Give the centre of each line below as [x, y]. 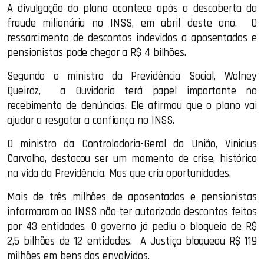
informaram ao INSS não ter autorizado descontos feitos [132, 212]
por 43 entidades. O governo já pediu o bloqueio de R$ [132, 227]
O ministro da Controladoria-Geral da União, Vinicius [132, 144]
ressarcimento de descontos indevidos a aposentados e [132, 38]
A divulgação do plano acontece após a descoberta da [132, 9]
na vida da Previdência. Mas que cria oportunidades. [121, 174]
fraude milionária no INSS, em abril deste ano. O [132, 24]
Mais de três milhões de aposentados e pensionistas [132, 197]
